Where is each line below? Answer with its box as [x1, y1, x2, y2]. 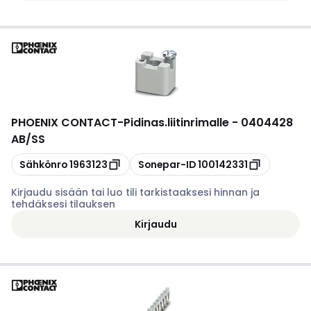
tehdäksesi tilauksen [11, 197, 115, 211]
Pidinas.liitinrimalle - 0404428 [124, 115, 293, 131]
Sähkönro [19, 157, 67, 171]
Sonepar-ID [138, 157, 196, 171]
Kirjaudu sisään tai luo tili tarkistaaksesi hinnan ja [11, 185, 260, 199]
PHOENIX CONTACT [11, 115, 117, 131]
